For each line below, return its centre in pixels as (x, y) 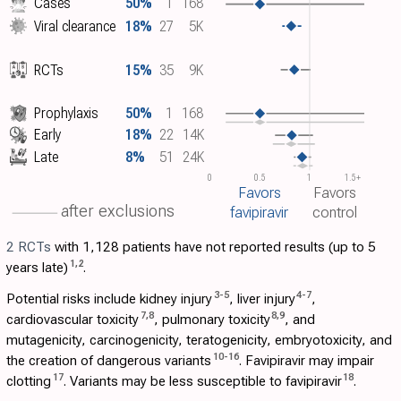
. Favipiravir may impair (306, 361)
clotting (29, 382)
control (335, 213)
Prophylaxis (67, 114)
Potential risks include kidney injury (109, 299)
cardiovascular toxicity (73, 320)
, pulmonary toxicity (212, 320)
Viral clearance (75, 26)
